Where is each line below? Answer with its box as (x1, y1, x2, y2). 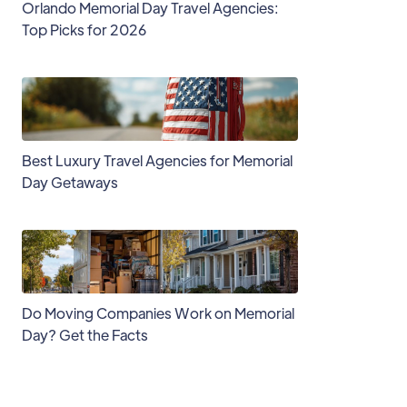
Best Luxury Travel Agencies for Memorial (22, 151, 293, 170)
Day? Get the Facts (22, 325, 148, 344)
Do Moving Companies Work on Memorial (22, 303, 294, 323)
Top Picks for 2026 (22, 20, 146, 39)
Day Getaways (22, 173, 118, 192)
